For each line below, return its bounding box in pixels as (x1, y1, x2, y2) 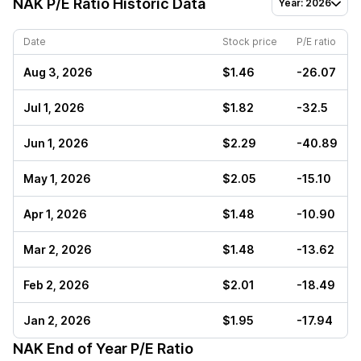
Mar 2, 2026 (23, 243, 92, 256)
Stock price (222, 35, 277, 48)
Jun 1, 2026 (23, 136, 89, 150)
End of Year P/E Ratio (44, 340, 193, 357)
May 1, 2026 (23, 172, 91, 185)
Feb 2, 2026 (23, 278, 89, 292)
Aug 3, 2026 (23, 65, 93, 79)
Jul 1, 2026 (23, 101, 85, 114)
